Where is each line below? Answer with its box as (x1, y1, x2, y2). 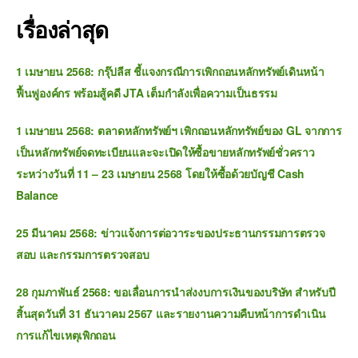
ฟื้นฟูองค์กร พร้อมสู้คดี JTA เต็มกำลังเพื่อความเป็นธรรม (16, 85, 277, 101)
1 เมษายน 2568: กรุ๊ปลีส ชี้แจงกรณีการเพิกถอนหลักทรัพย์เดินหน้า (16, 63, 324, 79)
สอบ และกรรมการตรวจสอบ (16, 246, 149, 262)
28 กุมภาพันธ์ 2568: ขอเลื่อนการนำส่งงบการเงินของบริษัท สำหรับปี (16, 284, 336, 300)
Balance (16, 187, 59, 203)
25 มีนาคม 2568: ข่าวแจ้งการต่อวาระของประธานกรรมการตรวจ (16, 225, 325, 241)
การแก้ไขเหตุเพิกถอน (16, 327, 116, 343)
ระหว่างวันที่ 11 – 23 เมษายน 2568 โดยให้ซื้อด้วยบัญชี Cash (16, 165, 305, 181)
